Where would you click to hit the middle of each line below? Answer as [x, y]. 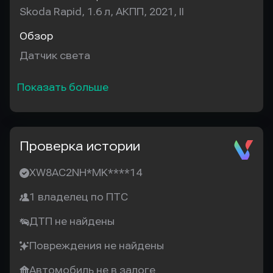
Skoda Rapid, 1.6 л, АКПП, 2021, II [102, 12]
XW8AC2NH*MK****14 [86, 173]
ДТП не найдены [72, 222]
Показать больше [63, 87]
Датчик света [55, 56]
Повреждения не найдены [97, 246]
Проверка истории [80, 146]
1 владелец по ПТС [79, 197]
